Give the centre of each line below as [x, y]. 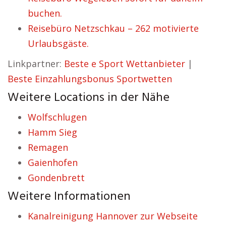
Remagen [48, 147]
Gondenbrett [56, 178]
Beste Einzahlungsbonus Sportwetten [90, 79]
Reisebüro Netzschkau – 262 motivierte [113, 28]
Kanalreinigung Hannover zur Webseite [113, 216]
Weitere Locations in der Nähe [89, 98]
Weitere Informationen [69, 197]
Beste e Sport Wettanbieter [125, 64]
